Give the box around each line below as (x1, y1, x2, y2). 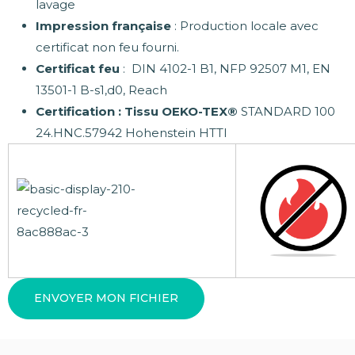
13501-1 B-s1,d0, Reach (36, 82, 167, 97)
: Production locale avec (171, 17, 319, 33)
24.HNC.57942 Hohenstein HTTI (36, 124, 227, 140)
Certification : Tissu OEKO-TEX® (36, 103, 238, 119)
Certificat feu (36, 60, 120, 76)
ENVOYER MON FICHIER (34, 291, 179, 306)
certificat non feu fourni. (36, 39, 179, 55)
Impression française (36, 17, 171, 33)
